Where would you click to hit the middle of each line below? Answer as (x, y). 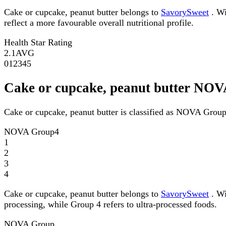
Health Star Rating (38, 42)
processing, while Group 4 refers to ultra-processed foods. (110, 205)
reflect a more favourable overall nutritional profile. (99, 22)
